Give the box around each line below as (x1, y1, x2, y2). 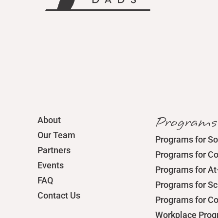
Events (37, 160, 64, 170)
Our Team (37, 130, 76, 140)
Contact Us (37, 190, 81, 200)
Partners (37, 145, 71, 155)
